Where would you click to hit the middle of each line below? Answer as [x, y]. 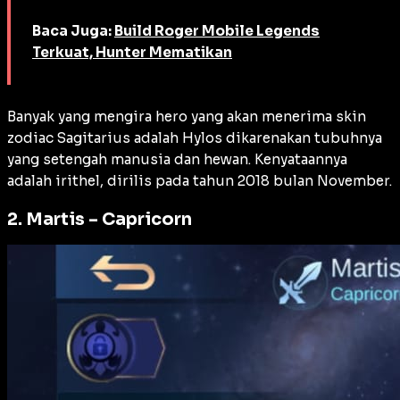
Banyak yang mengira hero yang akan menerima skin [187, 117]
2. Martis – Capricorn [100, 220]
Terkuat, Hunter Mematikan [132, 53]
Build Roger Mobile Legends [217, 31]
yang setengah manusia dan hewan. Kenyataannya [177, 160]
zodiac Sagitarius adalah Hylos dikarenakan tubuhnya [195, 138]
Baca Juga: [73, 31]
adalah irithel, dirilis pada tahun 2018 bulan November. [200, 181]
